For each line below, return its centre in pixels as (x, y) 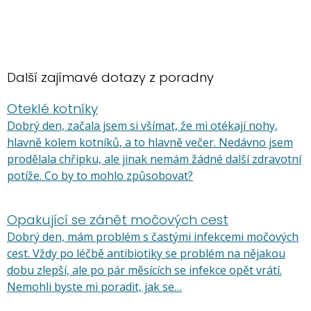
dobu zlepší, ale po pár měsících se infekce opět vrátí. (144, 270)
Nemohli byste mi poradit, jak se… (94, 287)
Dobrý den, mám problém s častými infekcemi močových (153, 237)
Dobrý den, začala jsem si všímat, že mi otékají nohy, (142, 126)
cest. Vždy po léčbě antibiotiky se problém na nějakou (146, 253)
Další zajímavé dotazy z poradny (110, 77)
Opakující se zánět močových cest (118, 220)
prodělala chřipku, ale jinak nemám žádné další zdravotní (154, 159)
